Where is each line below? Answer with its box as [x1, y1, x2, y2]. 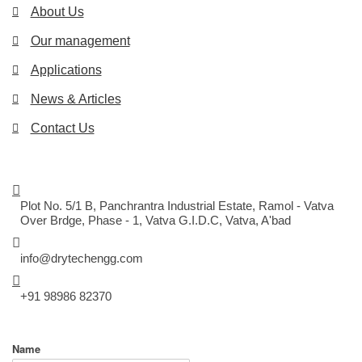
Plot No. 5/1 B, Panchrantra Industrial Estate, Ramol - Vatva [20, 198, 334, 213]
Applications [30, 62, 102, 77]
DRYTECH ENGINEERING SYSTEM [20, 179, 242, 196]
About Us [30, 4, 84, 19]
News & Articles [30, 91, 121, 106]
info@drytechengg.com [20, 250, 143, 265]
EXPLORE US [12, 320, 112, 338]
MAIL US [20, 232, 74, 248]
